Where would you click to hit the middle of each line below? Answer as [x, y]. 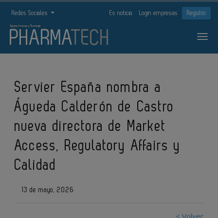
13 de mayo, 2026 [47, 190]
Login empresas [158, 13]
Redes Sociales [31, 13]
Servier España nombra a [88, 88]
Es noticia [121, 13]
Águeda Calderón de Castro [95, 107]
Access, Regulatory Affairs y [98, 146]
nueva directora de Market [90, 127]
